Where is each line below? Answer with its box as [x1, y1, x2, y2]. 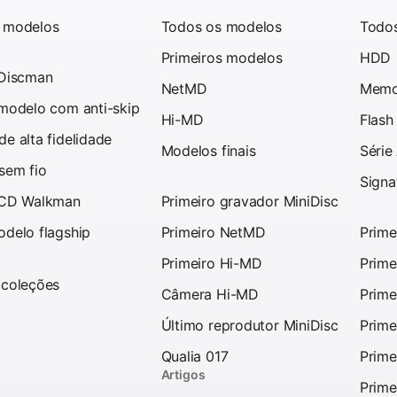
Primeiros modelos [160, 48, 283, 66]
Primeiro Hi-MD [160, 253, 262, 272]
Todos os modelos [160, 17, 283, 35]
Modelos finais [160, 141, 256, 160]
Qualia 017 [160, 346, 229, 365]
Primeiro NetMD [160, 222, 266, 241]
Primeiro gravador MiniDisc [160, 191, 339, 210]
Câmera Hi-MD [160, 284, 259, 303]
